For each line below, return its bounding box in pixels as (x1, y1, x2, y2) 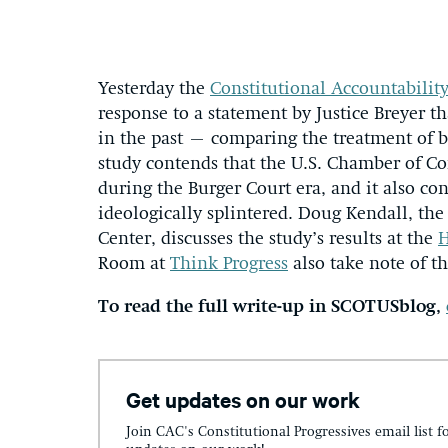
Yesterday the (98, 80, 210, 98)
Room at (98, 255, 170, 273)
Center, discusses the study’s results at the (98, 230, 438, 248)
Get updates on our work (126, 385, 360, 413)
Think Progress (170, 255, 288, 273)
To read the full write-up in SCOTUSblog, (98, 298, 446, 316)
